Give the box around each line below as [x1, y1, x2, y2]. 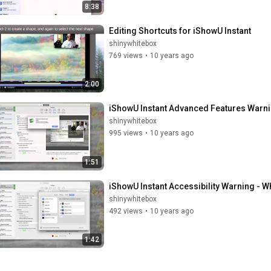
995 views [109, 129, 143, 137]
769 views [109, 51, 143, 60]
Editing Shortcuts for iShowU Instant [109, 25, 251, 36]
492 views [109, 206, 143, 215]
